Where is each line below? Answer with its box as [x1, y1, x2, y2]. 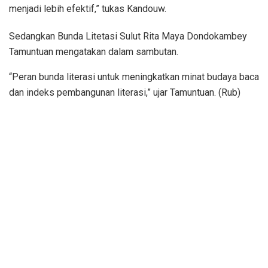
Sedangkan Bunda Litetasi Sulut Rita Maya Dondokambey [9, 30, 247, 42]
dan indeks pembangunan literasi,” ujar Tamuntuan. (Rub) [9, 86, 240, 98]
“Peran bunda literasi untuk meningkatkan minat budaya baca [9, 71, 259, 83]
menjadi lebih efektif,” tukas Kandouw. [9, 2, 166, 14]
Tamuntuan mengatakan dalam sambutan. [9, 45, 178, 57]
